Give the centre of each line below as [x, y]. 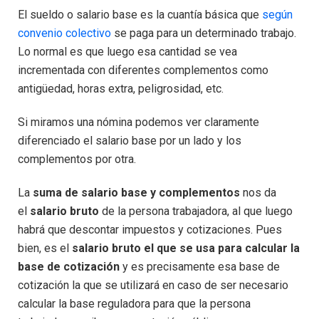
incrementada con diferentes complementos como [143, 70]
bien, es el [45, 248]
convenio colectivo [64, 33]
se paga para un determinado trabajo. [204, 33]
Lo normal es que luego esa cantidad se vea [127, 52]
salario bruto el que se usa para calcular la [186, 248]
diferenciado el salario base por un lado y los [130, 141]
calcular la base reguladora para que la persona [134, 303]
